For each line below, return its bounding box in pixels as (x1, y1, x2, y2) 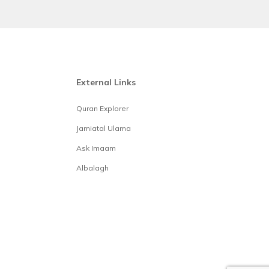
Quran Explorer (76, 104, 128, 113)
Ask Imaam (76, 144, 116, 153)
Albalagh (76, 163, 109, 173)
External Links (76, 77, 136, 88)
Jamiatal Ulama (76, 124, 131, 133)
